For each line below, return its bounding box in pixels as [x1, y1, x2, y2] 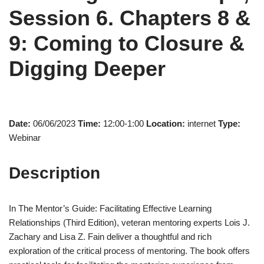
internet [185, 118, 218, 128]
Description [9, 163, 100, 182]
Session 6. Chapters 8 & [9, 5, 250, 30]
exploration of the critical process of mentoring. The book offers [9, 245, 250, 256]
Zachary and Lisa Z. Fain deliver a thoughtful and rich [9, 231, 212, 242]
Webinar [9, 132, 41, 143]
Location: [146, 118, 185, 128]
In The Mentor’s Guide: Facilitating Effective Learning [9, 203, 212, 213]
